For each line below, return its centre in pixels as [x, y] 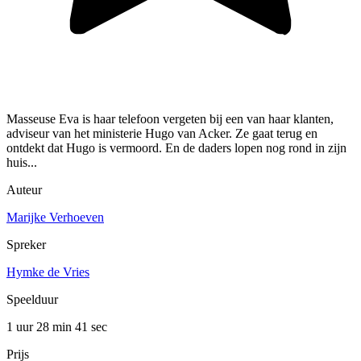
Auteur [24, 190]
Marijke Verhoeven [55, 218]
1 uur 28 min [41, 327]
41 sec [91, 327]
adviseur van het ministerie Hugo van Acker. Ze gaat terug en [162, 134]
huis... [22, 163]
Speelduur [32, 300]
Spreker [26, 245]
